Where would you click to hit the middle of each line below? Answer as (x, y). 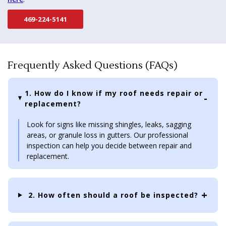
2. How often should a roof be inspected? (114, 195)
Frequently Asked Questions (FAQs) (93, 65)
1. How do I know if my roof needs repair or (114, 93)
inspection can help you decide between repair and (109, 145)
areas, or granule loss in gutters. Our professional (107, 135)
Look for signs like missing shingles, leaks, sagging (109, 124)
